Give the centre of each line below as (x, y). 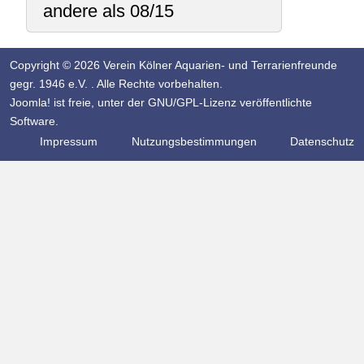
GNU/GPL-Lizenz (192, 103)
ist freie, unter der (99, 103)
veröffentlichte (274, 103)
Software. (34, 121)
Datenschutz (321, 142)
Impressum (67, 142)
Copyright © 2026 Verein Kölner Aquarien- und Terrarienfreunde (173, 65)
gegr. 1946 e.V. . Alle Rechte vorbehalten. (116, 84)
